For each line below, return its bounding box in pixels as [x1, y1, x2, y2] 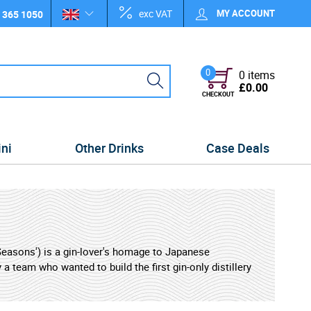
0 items [238, 67, 275, 83]
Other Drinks [74, 140, 144, 156]
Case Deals [205, 140, 269, 156]
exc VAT [139, 7, 172, 20]
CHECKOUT [201, 89, 235, 99]
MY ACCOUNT [217, 7, 275, 19]
